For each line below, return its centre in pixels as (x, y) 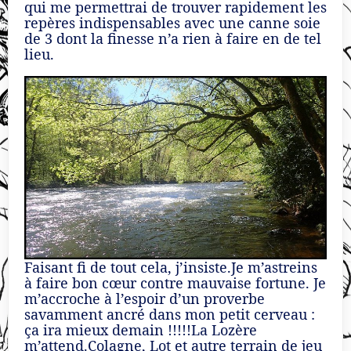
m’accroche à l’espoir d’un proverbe (145, 298)
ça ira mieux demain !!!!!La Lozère (141, 329)
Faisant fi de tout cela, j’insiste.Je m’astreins (171, 267)
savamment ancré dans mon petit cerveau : (170, 314)
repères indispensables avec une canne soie (172, 23)
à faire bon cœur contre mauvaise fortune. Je (175, 282)
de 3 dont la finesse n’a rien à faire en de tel (173, 39)
